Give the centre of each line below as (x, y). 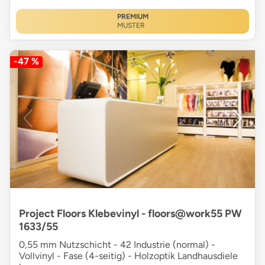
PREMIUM (132, 17)
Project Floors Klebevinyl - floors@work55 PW (130, 214)
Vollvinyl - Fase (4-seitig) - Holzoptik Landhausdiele (128, 256)
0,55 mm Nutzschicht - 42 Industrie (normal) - (117, 245)
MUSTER (131, 26)
